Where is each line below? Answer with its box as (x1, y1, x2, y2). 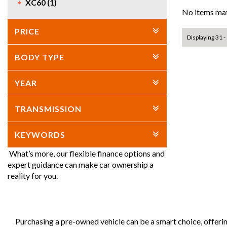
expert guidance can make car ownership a (8, 160, 154, 170)
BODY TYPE (15, 52, 64, 62)
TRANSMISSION (15, 104, 82, 114)
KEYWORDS (15, 130, 65, 140)
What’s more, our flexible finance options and (8, 148, 165, 159)
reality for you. (8, 171, 58, 181)
